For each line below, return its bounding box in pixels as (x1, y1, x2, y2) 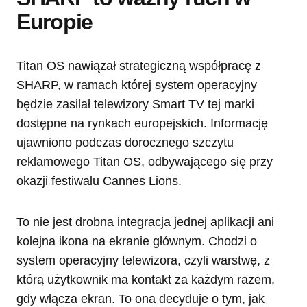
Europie (16, 9, 93, 34)
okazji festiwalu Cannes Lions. (16, 173, 182, 188)
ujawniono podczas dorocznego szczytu (16, 135, 234, 149)
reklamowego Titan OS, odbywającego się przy (16, 154, 273, 169)
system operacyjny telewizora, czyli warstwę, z (16, 253, 270, 267)
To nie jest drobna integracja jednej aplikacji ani (16, 214, 274, 229)
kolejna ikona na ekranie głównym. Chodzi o (16, 234, 257, 248)
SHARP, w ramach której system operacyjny (16, 77, 257, 92)
